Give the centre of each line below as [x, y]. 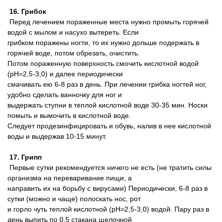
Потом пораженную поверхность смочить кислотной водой [103, 63]
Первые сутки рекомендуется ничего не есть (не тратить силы [110, 167]
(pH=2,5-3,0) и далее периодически [65, 74]
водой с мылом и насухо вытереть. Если [73, 32]
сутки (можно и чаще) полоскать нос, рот [74, 199]
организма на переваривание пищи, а [70, 178]
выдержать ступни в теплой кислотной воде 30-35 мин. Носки [108, 105]
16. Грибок [27, 11]
